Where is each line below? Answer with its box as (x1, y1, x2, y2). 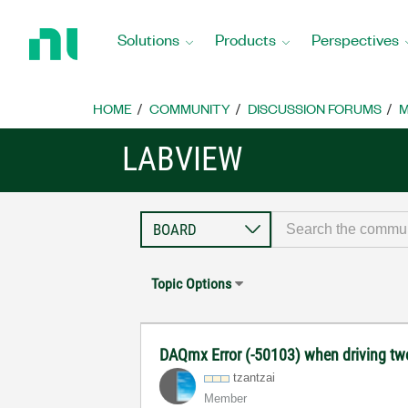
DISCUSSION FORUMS (248, 99, 382, 117)
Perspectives (311, 28, 399, 49)
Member (204, 392, 248, 405)
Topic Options (151, 275, 232, 292)
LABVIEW (122, 140, 243, 178)
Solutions (117, 28, 179, 49)
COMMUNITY (149, 99, 230, 117)
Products (215, 28, 276, 49)
